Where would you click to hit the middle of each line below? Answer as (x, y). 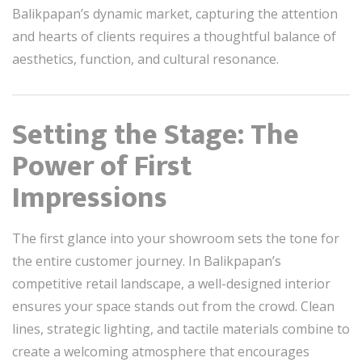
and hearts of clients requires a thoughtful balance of (174, 36)
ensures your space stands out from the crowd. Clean (173, 306)
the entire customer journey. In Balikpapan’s (147, 261)
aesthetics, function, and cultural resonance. (145, 59)
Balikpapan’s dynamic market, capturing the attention (175, 13)
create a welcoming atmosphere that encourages (161, 351)
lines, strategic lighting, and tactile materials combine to (181, 328)
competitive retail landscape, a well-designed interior (171, 283)
